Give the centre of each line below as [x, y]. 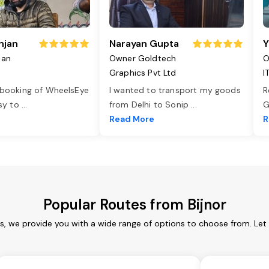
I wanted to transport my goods [175, 90]
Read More [132, 119]
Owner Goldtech [143, 59]
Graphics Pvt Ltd [143, 73]
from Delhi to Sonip [150, 105]
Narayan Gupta [144, 44]
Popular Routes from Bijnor [134, 205]
